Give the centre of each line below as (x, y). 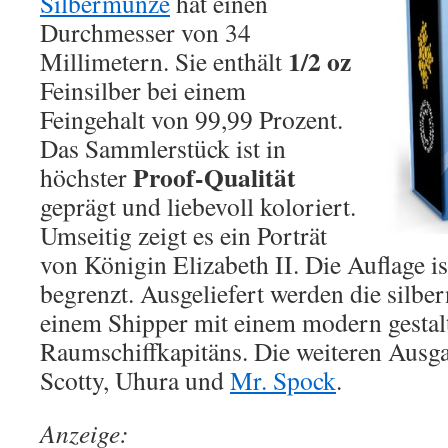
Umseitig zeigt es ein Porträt (183, 235)
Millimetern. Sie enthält (164, 61)
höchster (86, 177)
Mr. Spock (283, 380)
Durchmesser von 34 (145, 32)
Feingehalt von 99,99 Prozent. (191, 119)
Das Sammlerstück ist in (163, 148)
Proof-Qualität (214, 177)
